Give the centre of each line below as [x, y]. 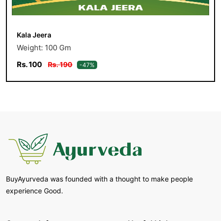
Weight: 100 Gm [44, 47]
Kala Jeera [34, 35]
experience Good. [35, 190]
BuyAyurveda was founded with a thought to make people [99, 179]
